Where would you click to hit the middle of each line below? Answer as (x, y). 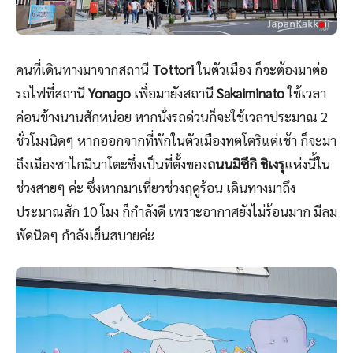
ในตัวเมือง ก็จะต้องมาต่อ (261, 70)
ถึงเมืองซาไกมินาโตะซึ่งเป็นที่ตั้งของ (111, 164)
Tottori (173, 70)
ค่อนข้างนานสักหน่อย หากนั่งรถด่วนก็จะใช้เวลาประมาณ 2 (172, 117)
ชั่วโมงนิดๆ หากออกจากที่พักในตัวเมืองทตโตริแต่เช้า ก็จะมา (176, 141)
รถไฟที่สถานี (52, 93)
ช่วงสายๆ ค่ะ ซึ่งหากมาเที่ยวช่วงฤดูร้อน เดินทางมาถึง (156, 188)
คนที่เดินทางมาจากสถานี (84, 70)
